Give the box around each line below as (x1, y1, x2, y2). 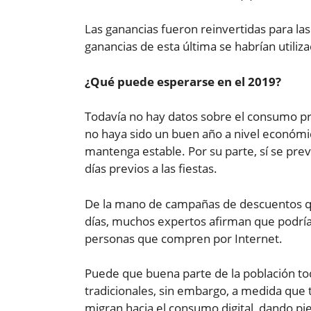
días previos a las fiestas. (85, 160, 217, 177)
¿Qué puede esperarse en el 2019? (85, 73, 281, 90)
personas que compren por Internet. (85, 230, 283, 246)
